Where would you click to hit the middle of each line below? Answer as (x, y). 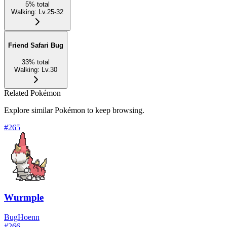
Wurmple (24, 198)
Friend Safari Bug (36, 45)
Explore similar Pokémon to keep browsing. (74, 110)
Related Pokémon (32, 93)
